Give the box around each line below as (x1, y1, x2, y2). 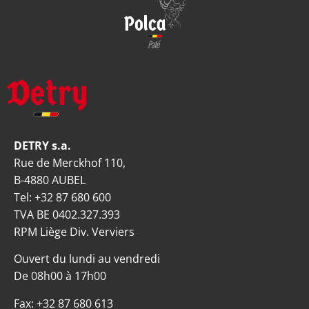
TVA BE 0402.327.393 (14, 206, 123, 222)
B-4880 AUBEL (14, 172, 86, 188)
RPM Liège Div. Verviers (14, 223, 134, 239)
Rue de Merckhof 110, (14, 154, 126, 170)
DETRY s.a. (14, 137, 71, 153)
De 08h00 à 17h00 (14, 268, 106, 284)
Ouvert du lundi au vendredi (14, 251, 160, 267)
